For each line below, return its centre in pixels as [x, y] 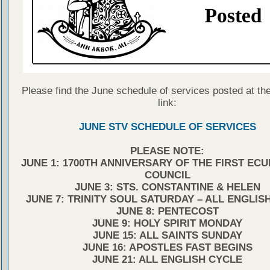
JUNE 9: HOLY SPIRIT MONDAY [167, 224]
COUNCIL [167, 175]
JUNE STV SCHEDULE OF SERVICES [167, 127]
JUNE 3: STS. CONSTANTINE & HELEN [167, 187]
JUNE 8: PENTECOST [167, 212]
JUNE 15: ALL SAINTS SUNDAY [167, 236]
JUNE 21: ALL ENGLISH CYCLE [167, 260]
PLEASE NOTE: [167, 151]
